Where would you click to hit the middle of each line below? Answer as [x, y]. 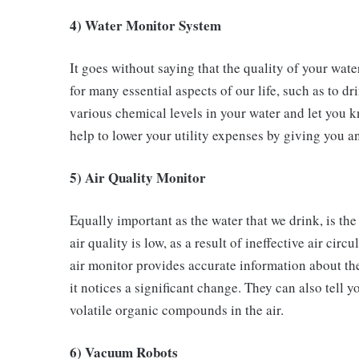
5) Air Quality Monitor [138, 177]
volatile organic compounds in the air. [177, 309]
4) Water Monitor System [145, 25]
